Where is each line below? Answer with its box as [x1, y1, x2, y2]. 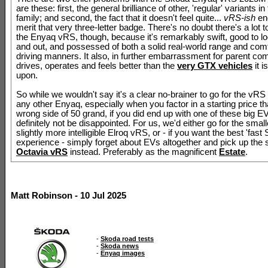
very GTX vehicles [177, 61, 252, 71]
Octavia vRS [16, 147, 68, 157]
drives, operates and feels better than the [16, 61, 177, 71]
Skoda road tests [100, 235, 154, 242]
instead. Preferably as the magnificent [68, 147, 219, 157]
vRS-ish [224, 13, 255, 23]
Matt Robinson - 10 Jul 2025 [11, 191, 126, 200]
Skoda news [100, 242, 139, 249]
